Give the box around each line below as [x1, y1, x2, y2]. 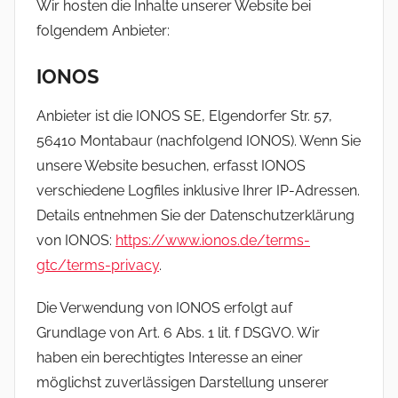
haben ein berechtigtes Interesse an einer [36, 349, 303, 367]
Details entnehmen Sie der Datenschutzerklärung [36, 207, 354, 225]
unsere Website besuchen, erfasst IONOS [36, 157, 306, 175]
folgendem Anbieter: [36, 21, 170, 39]
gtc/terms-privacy [36, 257, 159, 275]
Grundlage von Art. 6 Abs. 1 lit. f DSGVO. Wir [36, 324, 320, 342]
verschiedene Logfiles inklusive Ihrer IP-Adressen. [36, 182, 360, 200]
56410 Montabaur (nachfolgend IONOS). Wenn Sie [36, 132, 361, 150]
